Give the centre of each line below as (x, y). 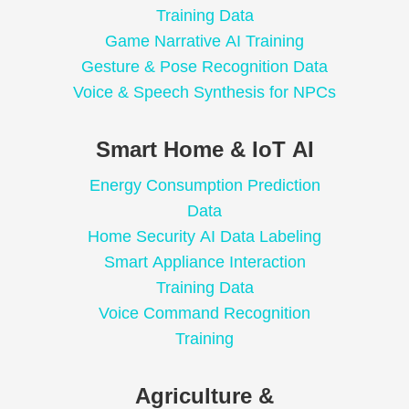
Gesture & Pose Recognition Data (204, 67)
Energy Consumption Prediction (204, 186)
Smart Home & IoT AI (204, 150)
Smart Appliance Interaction (204, 262)
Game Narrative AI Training (204, 42)
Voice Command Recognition (204, 314)
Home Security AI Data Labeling (204, 237)
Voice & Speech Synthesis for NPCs (204, 93)
